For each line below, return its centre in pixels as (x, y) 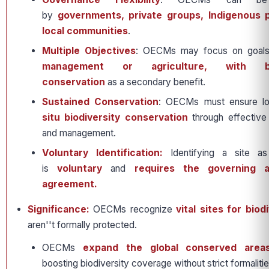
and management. (80, 133)
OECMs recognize (131, 209)
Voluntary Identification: (106, 153)
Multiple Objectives (89, 51)
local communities (85, 31)
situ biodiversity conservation (117, 117)
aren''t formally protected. (83, 225)
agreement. (70, 184)
